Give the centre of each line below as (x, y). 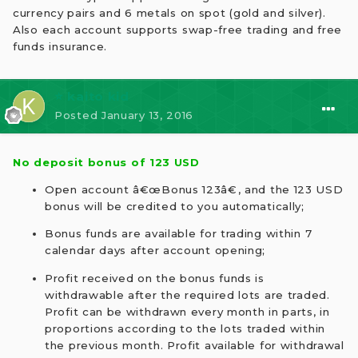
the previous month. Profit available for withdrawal (195, 345)
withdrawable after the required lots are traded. (187, 294)
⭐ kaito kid (92, 97)
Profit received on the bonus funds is (155, 278)
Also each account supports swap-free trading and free (178, 30)
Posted (78, 115)
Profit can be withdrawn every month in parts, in (187, 311)
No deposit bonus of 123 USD (106, 162)
